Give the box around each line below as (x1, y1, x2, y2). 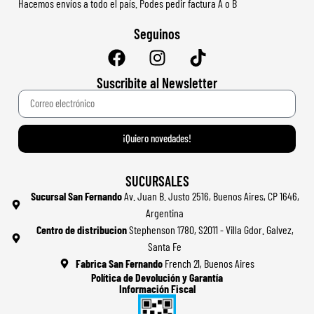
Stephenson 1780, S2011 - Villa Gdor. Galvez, (126, 222, 294, 236)
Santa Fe (148, 239, 182, 253)
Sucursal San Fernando (30, 189, 122, 203)
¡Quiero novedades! (123, 132, 191, 145)
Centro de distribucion (36, 222, 127, 236)
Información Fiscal (118, 281, 196, 295)
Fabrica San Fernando (75, 256, 163, 270)
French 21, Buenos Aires (162, 256, 254, 270)
